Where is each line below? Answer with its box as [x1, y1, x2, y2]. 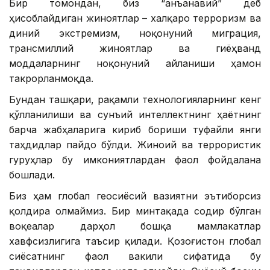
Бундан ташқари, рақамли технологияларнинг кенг [9, 93, 261, 106]
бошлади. [9, 169, 55, 181]
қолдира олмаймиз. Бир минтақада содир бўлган [9, 205, 261, 218]
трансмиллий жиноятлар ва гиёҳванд [9, 42, 261, 55]
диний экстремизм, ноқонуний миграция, [9, 27, 261, 40]
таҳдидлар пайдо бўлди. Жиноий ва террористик [9, 139, 261, 151]
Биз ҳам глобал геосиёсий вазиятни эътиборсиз [9, 190, 261, 202]
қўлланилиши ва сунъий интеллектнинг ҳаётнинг [9, 108, 261, 121]
